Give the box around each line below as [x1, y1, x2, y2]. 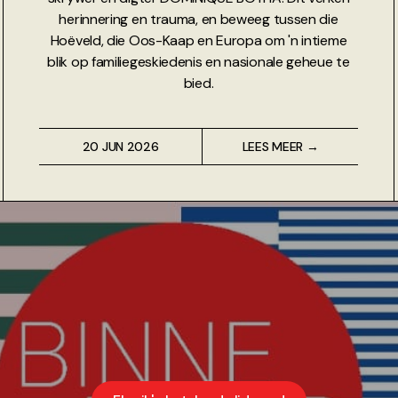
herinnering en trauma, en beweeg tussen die [59, 9, 338, 28]
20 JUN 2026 [82, 138, 159, 155]
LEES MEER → [242, 138, 319, 155]
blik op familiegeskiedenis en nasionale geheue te [47, 52, 350, 71]
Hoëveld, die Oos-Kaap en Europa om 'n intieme [50, 30, 347, 50]
